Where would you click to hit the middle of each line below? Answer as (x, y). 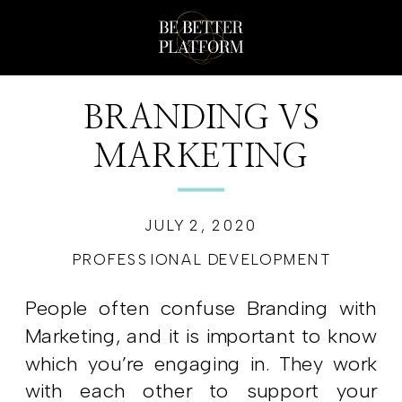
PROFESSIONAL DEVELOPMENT (201, 260)
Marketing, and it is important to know (201, 336)
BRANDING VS (201, 118)
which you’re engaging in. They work (201, 363)
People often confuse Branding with (201, 308)
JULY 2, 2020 (201, 226)
